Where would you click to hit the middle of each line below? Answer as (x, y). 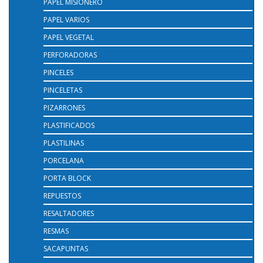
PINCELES (58, 72)
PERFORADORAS (70, 55)
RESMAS (56, 231)
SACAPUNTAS (66, 248)
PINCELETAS (63, 90)
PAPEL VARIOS (66, 19)
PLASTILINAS (64, 143)
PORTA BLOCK (67, 178)
